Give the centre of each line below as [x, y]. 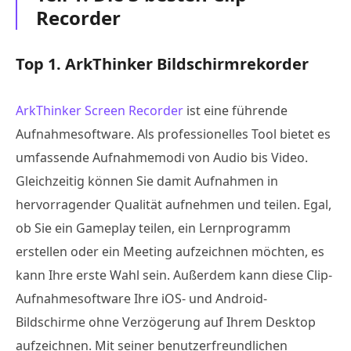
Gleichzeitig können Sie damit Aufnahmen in [147, 181]
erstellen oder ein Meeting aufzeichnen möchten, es [170, 251]
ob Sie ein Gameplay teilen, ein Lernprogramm [153, 228]
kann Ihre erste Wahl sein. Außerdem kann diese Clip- [174, 275]
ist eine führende [235, 110]
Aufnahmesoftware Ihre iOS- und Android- [141, 298]
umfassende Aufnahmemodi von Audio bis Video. [162, 157]
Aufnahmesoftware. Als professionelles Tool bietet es [173, 134]
